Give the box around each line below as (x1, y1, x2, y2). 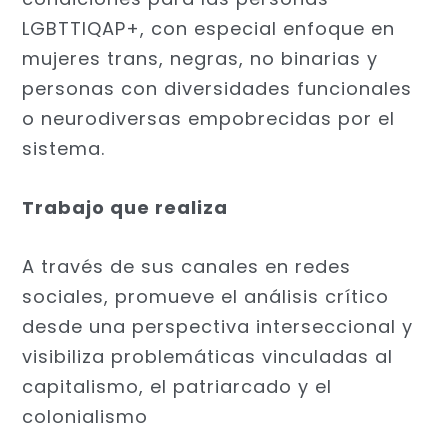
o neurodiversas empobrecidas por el (22, 106, 396, 132)
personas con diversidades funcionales (22, 76, 413, 102)
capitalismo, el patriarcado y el (22, 373, 333, 399)
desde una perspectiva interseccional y (22, 313, 414, 339)
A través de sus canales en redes (22, 253, 352, 279)
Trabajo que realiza (22, 195, 229, 221)
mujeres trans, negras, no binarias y (22, 46, 379, 72)
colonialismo (22, 403, 155, 429)
